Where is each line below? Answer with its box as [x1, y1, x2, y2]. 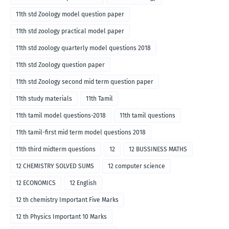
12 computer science [108, 163, 165, 170]
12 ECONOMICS [16, 179, 56, 187]
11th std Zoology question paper [16, 61, 105, 69]
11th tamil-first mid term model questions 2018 [16, 129, 146, 136]
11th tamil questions [120, 112, 175, 120]
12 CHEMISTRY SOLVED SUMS [16, 163, 94, 170]
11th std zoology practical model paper [16, 28, 124, 35]
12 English [70, 179, 97, 187]
